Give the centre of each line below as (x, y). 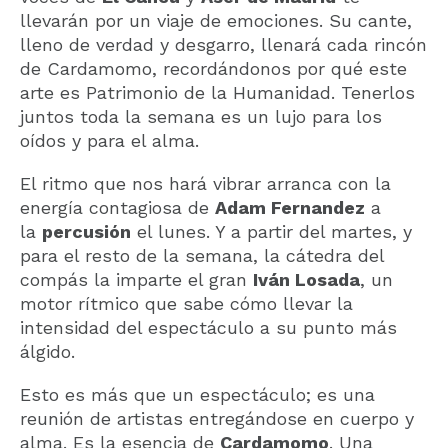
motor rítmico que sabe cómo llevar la (186, 303)
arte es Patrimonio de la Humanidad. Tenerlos (217, 92)
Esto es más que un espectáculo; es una (197, 394)
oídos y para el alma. (109, 140)
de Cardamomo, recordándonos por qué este (213, 68)
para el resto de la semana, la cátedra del (202, 255)
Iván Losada (306, 279)
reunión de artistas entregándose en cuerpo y (217, 418)
